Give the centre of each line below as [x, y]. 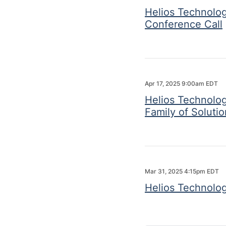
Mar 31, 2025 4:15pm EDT [182, 171]
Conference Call [184, 24]
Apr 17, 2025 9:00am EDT [181, 83]
